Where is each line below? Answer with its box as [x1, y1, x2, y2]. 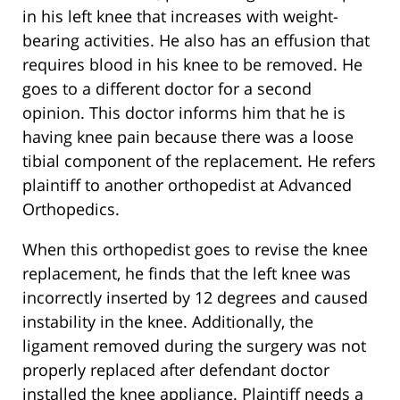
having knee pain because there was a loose [22, 126, 354, 148]
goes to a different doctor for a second [22, 78, 312, 100]
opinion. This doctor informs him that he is [22, 102, 346, 124]
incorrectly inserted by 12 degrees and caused [22, 287, 368, 309]
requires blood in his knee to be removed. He [22, 54, 362, 76]
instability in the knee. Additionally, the [22, 311, 313, 333]
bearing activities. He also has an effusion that [22, 29, 370, 52]
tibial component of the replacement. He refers [22, 150, 376, 172]
